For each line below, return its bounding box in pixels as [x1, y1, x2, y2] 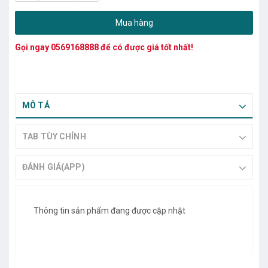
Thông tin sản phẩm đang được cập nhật [33, 205, 185, 215]
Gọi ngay [15, 42, 51, 52]
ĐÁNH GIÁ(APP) [22, 162, 85, 172]
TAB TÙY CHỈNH [22, 131, 86, 141]
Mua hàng [115, 17, 153, 28]
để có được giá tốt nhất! [99, 42, 193, 52]
